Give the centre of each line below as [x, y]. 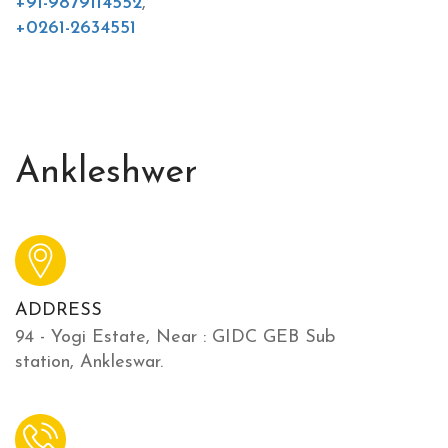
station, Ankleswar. [89, 362]
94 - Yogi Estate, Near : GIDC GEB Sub [175, 337]
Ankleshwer [106, 172]
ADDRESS [58, 310]
